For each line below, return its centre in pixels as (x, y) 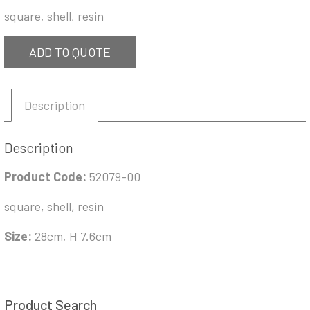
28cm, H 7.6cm (73, 236)
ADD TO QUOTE (70, 52)
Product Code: (47, 177)
